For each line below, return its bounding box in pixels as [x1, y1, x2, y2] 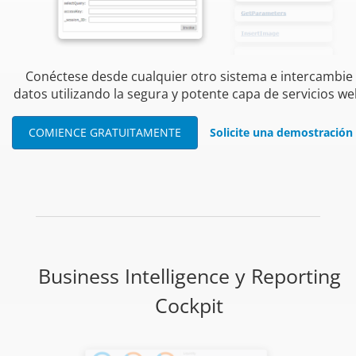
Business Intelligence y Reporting [37, 261, 341, 289]
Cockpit [155, 291, 223, 319]
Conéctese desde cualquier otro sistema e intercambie [25, 68, 353, 86]
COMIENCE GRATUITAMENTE [29, 124, 181, 140]
